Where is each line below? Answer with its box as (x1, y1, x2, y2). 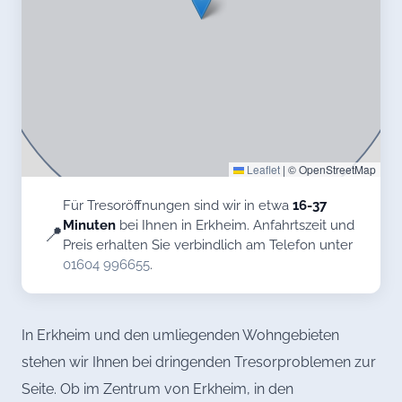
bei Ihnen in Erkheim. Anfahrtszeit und (116, 216, 354, 232)
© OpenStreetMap (285, 161, 376, 177)
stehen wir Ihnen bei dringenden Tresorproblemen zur (22, 353, 376, 371)
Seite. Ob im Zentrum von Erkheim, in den (22, 380, 293, 398)
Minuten (63, 216, 116, 232)
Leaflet (244, 161, 280, 177)
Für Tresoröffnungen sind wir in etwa (63, 197, 293, 213)
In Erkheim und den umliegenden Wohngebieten (22, 326, 339, 344)
